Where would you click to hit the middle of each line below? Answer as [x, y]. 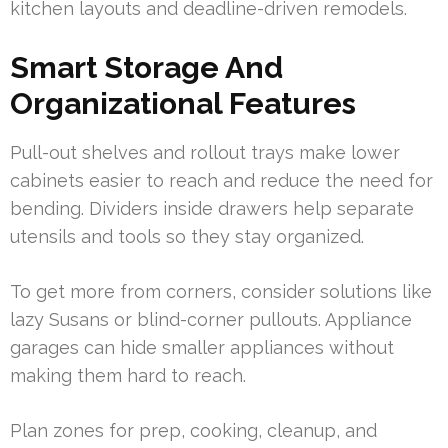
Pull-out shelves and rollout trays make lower [205, 153]
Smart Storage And [146, 68]
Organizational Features [183, 104]
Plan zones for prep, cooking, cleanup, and [193, 431]
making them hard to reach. [128, 376]
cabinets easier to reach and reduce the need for [221, 181]
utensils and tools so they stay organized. [187, 237]
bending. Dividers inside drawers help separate [212, 209]
